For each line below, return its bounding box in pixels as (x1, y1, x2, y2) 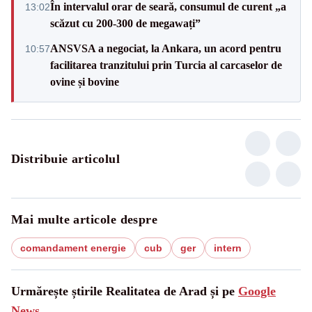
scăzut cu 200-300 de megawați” (50, 17, 201, 29)
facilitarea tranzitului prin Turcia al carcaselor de (50, 58, 282, 71)
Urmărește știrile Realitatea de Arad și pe (11, 283, 238, 298)
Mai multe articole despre (11, 212, 158, 226)
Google (238, 283, 276, 298)
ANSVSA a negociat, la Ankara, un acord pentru (50, 42, 281, 54)
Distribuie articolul (11, 151, 120, 166)
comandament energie (20, 242, 126, 253)
